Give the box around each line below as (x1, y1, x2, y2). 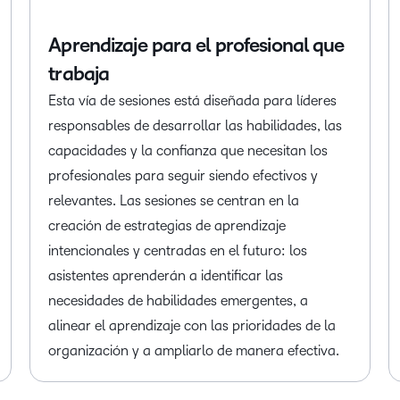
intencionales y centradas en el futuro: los (48, 243, 308, 259)
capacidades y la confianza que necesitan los (48, 143, 329, 159)
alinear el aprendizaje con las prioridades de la (48, 318, 337, 334)
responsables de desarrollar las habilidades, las (48, 118, 343, 134)
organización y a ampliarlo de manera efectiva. (48, 343, 340, 359)
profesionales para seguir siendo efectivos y (48, 168, 319, 184)
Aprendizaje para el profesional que (48, 35, 345, 57)
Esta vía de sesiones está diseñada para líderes (48, 93, 337, 109)
